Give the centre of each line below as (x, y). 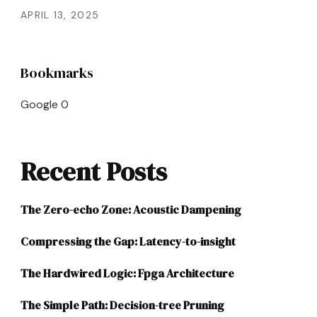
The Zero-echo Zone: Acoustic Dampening (131, 209)
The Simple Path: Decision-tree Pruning (122, 305)
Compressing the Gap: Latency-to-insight (128, 241)
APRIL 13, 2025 (60, 15)
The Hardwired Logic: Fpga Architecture (127, 273)
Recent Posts (94, 172)
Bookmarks (57, 73)
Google (39, 104)
